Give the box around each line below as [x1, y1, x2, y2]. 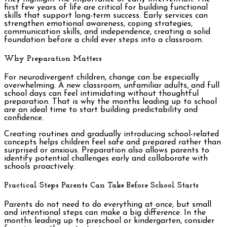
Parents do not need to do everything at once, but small [4, 200, 211, 209]
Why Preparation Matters [4, 54, 102, 63]
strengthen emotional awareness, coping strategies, [4, 19, 193, 28]
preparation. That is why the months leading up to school [4, 98, 217, 106]
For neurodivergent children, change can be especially [4, 73, 199, 82]
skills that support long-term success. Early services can [4, 11, 208, 20]
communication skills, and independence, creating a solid [4, 27, 210, 36]
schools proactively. [4, 163, 75, 171]
